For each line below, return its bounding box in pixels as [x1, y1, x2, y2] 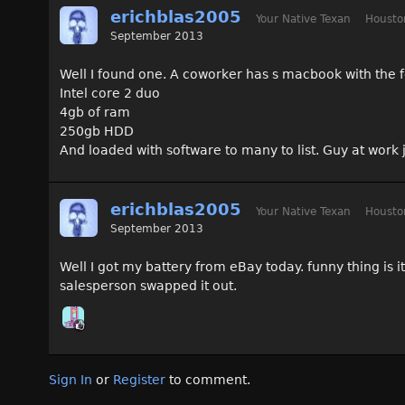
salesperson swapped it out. [60, 278, 237, 293]
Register [113, 372, 165, 387]
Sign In [49, 372, 92, 387]
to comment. [165, 372, 250, 387]
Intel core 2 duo [60, 85, 160, 100]
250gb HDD [60, 123, 134, 138]
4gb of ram [60, 104, 130, 119]
